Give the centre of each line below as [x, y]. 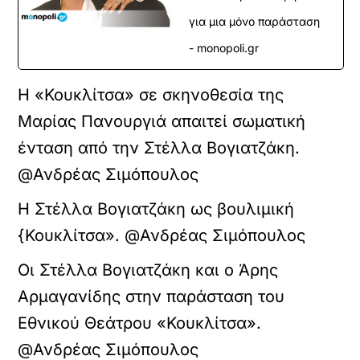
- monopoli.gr [224, 48]
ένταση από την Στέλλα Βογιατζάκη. [159, 148]
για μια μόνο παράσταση [254, 21]
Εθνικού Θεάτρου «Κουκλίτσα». [140, 323]
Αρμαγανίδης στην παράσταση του [151, 297]
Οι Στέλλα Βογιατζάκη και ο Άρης [148, 270]
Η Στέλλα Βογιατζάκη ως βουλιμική [156, 209]
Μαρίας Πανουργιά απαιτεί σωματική [162, 121]
